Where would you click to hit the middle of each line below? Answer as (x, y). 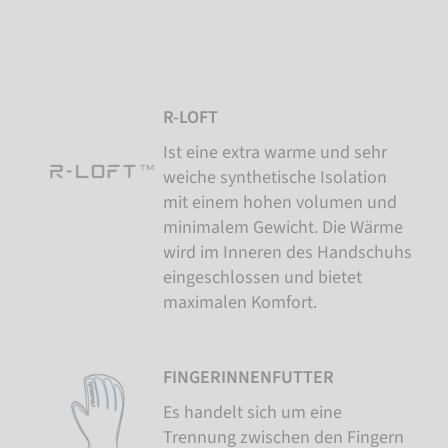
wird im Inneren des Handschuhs (288, 252)
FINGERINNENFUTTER (249, 377)
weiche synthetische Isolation (275, 177)
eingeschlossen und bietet (263, 277)
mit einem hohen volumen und (280, 202)
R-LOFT (191, 117)
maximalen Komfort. (240, 302)
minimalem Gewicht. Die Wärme (283, 227)
